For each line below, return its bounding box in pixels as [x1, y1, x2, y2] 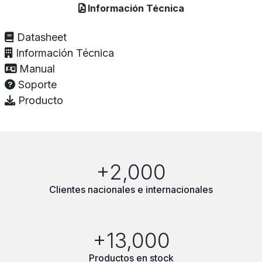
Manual [19, 63, 55, 75]
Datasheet [17, 31, 67, 44]
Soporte [18, 78, 57, 91]
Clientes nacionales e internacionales [49, 184, 213, 196]
